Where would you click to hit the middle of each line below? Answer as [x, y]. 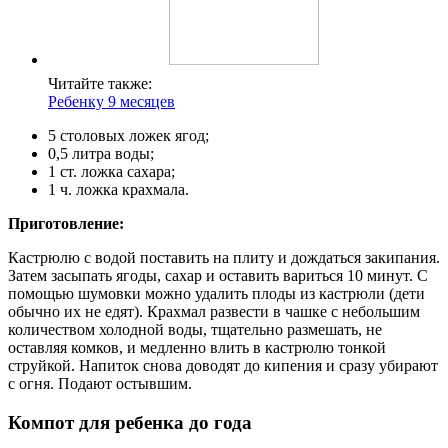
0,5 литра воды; [101, 154]
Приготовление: [66, 224]
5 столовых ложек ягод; [128, 136]
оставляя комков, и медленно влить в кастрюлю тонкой [197, 348]
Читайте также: [100, 84]
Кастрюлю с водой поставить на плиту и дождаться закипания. [224, 258]
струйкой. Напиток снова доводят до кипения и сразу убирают [223, 366]
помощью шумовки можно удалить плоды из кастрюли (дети [216, 294]
